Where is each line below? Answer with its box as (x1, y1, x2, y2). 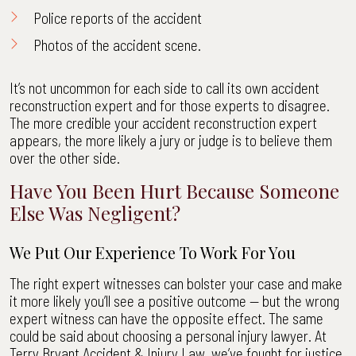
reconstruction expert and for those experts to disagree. (10, 96, 330, 114)
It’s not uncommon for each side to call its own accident (10, 79, 319, 97)
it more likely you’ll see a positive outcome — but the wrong (10, 292, 339, 310)
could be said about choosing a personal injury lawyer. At (10, 327, 327, 345)
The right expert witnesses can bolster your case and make (10, 274, 342, 292)
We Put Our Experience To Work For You (10, 242, 296, 263)
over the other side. (10, 149, 120, 167)
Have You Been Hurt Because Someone (10, 178, 339, 203)
